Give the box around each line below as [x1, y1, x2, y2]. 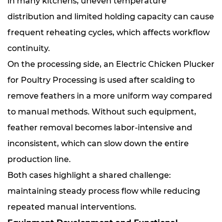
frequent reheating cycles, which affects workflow [7, 28, 210, 37]
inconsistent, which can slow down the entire [7, 139, 189, 148]
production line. [7, 155, 71, 164]
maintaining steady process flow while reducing [7, 186, 200, 196]
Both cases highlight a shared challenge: [7, 170, 171, 180]
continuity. [7, 44, 50, 53]
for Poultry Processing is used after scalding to [7, 75, 195, 85]
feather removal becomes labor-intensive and [7, 123, 192, 132]
